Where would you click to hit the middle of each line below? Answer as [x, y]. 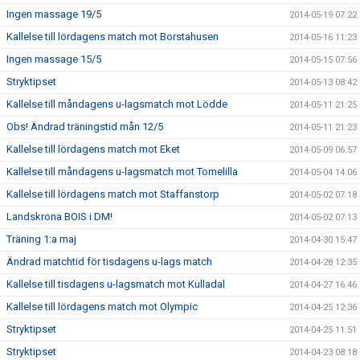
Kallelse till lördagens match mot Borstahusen [112, 37]
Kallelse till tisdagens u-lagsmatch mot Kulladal [116, 284]
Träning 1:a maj [41, 239]
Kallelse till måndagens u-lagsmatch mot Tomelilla [122, 172]
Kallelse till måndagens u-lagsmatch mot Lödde [117, 104]
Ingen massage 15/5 [54, 59]
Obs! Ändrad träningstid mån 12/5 [85, 127]
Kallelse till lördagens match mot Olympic [102, 307]
